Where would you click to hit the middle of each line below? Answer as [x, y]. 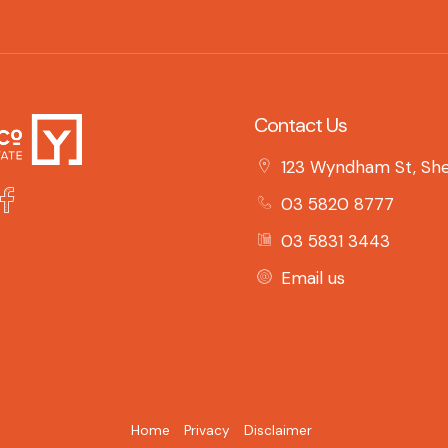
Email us [312, 277]
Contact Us [300, 125]
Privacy [207, 430]
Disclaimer [278, 430]
